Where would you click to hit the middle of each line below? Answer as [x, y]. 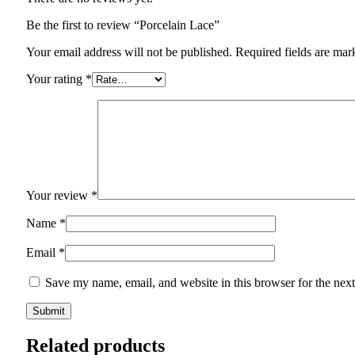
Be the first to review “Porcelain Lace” [123, 25]
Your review [59, 196]
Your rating [56, 79]
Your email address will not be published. [129, 52]
